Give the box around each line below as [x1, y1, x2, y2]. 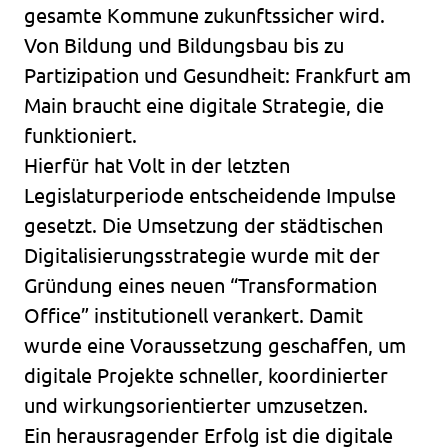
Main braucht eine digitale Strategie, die [24, 94, 384, 117]
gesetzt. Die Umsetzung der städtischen [24, 214, 383, 237]
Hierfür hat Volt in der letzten [24, 154, 290, 177]
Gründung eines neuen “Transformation [24, 274, 377, 297]
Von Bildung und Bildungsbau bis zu [24, 34, 344, 57]
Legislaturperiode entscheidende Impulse [24, 184, 396, 207]
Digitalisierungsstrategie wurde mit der [24, 244, 380, 267]
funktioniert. [24, 124, 137, 147]
